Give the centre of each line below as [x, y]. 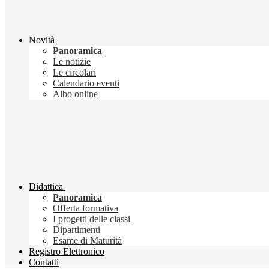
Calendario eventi [86, 83]
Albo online [75, 94]
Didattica [46, 187]
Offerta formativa [86, 208]
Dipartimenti [77, 230]
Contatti [44, 262]
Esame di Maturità [87, 241]
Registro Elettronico [67, 252]
